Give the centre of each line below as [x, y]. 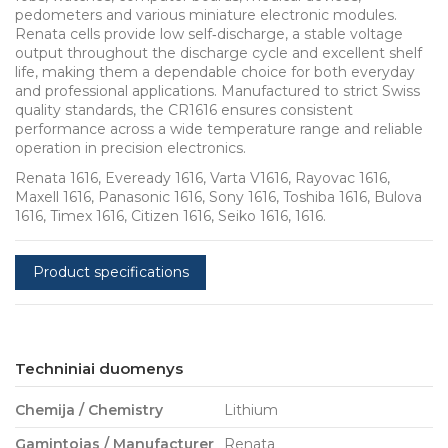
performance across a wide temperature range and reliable [219, 128]
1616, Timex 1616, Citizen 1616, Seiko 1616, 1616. [170, 216]
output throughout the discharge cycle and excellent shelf [218, 52]
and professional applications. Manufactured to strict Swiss [217, 90]
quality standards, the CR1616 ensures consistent [184, 109]
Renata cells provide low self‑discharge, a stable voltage [209, 33]
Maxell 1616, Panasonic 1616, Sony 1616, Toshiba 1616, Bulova [218, 197]
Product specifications [110, 272]
